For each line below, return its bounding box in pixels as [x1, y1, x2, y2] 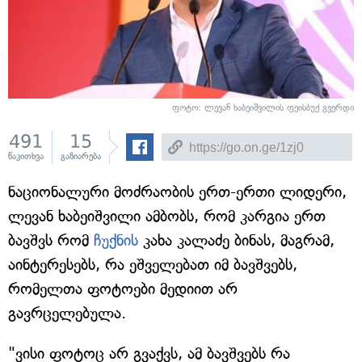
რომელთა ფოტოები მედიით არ [8, 280, 238, 299]
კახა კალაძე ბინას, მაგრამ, [138, 231, 335, 250]
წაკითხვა [8, 151, 44, 162]
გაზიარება [61, 151, 101, 162]
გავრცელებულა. [8, 304, 126, 323]
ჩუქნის [94, 231, 138, 250]
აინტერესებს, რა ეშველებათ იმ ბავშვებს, [8, 255, 297, 275]
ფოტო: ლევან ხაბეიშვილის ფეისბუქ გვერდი [172, 103, 354, 114]
